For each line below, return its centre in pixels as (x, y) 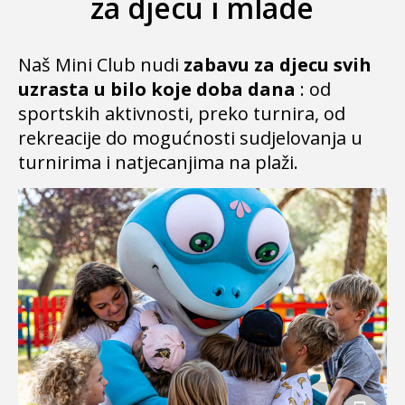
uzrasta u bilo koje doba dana (157, 89)
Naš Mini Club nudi (101, 65)
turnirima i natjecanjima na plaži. (158, 162)
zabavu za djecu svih (278, 65)
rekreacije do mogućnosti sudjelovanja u (190, 138)
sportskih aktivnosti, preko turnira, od (182, 113)
